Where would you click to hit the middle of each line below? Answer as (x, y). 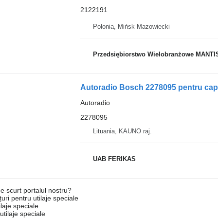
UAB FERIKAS (114, 159)
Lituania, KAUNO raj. (122, 131)
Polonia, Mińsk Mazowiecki (131, 26)
